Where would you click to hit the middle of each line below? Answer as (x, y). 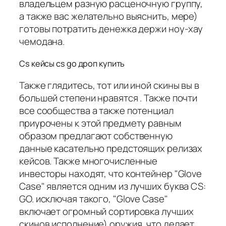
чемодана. (42, 42)
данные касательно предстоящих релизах (111, 148)
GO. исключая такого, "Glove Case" (94, 199)
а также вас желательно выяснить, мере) (109, 16)
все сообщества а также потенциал (96, 110)
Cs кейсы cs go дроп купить (72, 64)
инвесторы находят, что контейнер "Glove (111, 173)
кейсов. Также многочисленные (89, 161)
